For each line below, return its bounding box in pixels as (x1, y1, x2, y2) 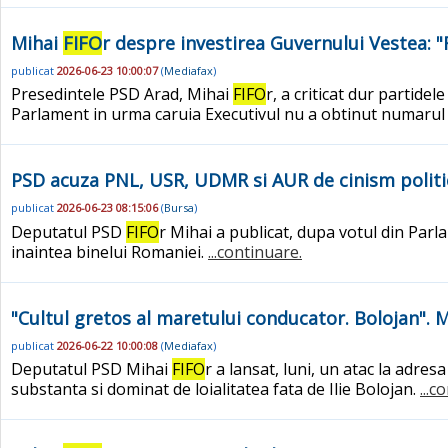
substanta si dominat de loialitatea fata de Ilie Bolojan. (11, 378, 420, 401)
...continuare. (208, 240, 302, 263)
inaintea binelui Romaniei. (11, 240, 208, 263)
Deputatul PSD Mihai (11, 358, 172, 381)
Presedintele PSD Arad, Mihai (11, 83, 233, 106)
